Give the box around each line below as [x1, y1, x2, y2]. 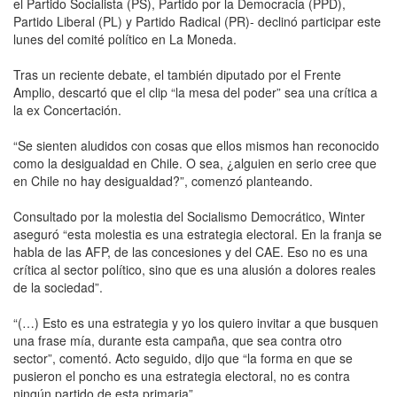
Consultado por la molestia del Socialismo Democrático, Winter [13, 206, 365, 225]
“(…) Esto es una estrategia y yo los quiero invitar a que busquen [13, 313, 378, 331]
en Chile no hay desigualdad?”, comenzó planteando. [13, 171, 313, 190]
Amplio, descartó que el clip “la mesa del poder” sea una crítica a [13, 82, 378, 101]
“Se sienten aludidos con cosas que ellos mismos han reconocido [13, 136, 379, 154]
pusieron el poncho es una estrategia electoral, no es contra [13, 366, 350, 385]
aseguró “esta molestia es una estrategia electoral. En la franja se [13, 224, 382, 243]
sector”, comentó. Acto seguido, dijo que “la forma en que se [13, 348, 353, 367]
